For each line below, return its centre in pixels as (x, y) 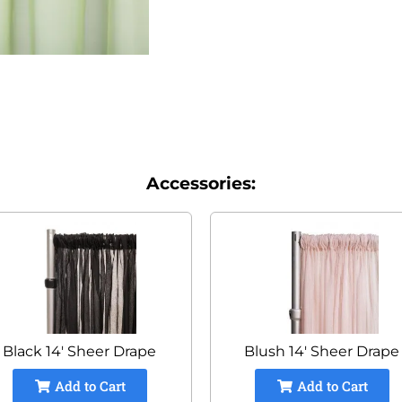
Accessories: (201, 183)
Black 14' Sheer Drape (80, 351)
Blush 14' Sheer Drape (322, 351)
